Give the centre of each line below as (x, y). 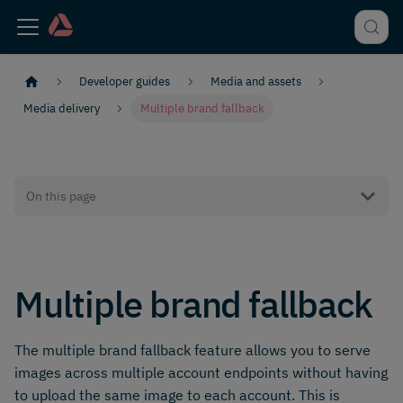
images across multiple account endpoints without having (201, 372)
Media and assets (255, 82)
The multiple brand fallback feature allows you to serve (193, 349)
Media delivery (62, 109)
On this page (61, 196)
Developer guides (125, 82)
